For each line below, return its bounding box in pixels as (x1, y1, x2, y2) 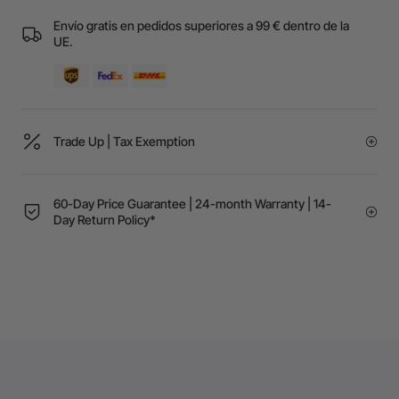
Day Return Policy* (53, 211, 156, 227)
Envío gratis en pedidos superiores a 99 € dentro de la (53, 17, 349, 33)
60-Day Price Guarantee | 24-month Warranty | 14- (53, 195, 331, 211)
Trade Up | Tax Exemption (53, 133, 195, 149)
